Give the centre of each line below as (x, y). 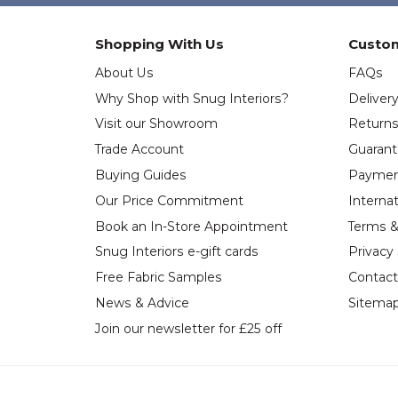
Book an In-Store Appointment (191, 226)
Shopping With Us (159, 44)
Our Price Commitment (169, 200)
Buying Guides (141, 175)
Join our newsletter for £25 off (188, 328)
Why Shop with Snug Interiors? (192, 98)
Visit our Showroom (156, 124)
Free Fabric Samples (159, 278)
